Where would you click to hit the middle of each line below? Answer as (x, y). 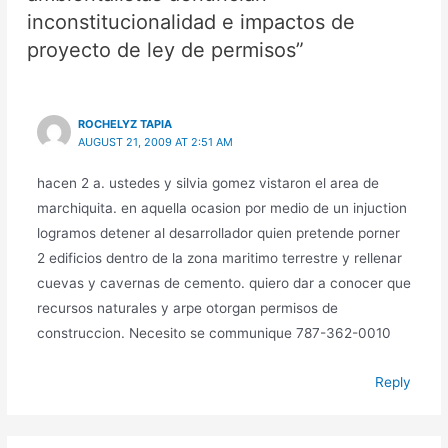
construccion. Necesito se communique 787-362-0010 (213, 332)
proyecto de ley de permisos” (166, 50)
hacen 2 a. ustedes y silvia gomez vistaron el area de (207, 182)
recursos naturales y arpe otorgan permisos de (187, 307)
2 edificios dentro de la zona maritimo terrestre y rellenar (219, 257)
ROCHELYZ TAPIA (125, 123)
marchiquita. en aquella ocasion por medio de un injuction (221, 207)
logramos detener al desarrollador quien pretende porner (218, 232)
